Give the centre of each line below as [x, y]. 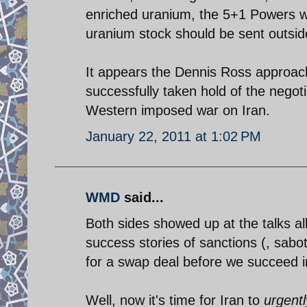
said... [142, 197]
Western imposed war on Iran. [178, 110]
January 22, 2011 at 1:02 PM [173, 136]
